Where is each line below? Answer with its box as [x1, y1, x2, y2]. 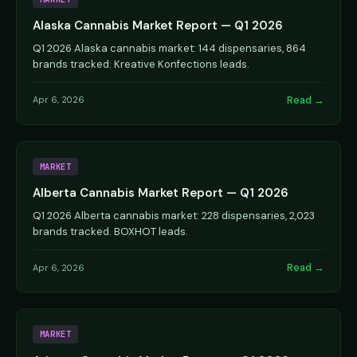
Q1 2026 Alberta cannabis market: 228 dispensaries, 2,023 [33, 209, 315, 223]
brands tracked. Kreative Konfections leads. [33, 57, 249, 71]
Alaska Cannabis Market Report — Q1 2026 [33, 17, 283, 33]
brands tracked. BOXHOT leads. [33, 225, 188, 239]
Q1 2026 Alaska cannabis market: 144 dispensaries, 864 [33, 41, 306, 55]
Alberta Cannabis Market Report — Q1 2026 [33, 185, 288, 202]
